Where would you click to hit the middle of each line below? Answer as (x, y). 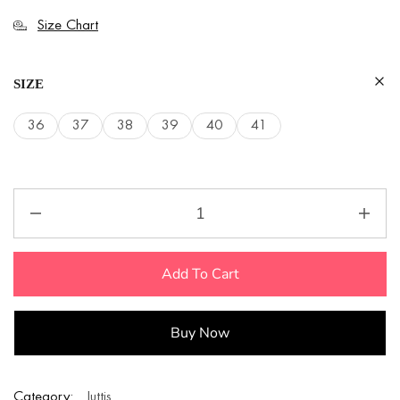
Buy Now (200, 333)
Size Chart (68, 25)
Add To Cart (200, 274)
